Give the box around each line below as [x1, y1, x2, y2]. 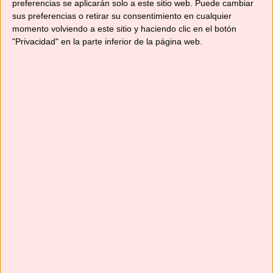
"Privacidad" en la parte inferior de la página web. [12, 37, 202, 47]
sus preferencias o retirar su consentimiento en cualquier [12, 11, 232, 21]
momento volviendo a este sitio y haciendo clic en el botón [12, 24, 236, 34]
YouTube [18, 16, 68, 32]
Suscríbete [116, 197, 169, 210]
